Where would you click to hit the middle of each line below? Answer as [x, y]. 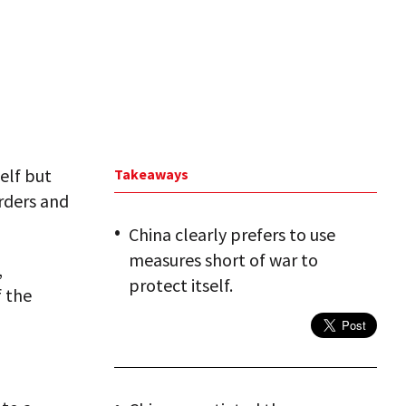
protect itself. [181, 285]
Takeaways [151, 174]
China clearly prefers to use [232, 234]
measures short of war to [223, 260]
